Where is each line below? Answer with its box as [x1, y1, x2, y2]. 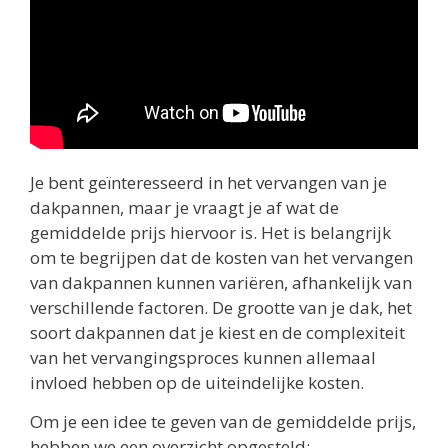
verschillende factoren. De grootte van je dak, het [30, 295, 412, 319]
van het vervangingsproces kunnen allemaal [30, 345, 376, 369]
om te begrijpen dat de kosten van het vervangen [30, 245, 413, 269]
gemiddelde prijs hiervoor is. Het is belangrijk [30, 220, 391, 244]
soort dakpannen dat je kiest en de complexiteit [30, 320, 405, 344]
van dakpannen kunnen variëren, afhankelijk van [30, 270, 412, 294]
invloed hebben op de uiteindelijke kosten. [30, 370, 364, 394]
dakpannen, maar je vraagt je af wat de [30, 195, 339, 219]
